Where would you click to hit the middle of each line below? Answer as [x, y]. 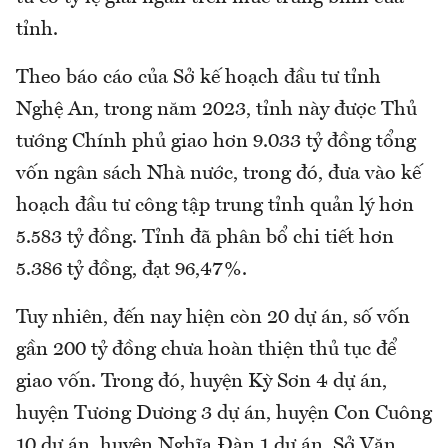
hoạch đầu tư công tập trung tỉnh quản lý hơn [215, 206]
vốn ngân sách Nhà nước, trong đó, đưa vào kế [218, 174]
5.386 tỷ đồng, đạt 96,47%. [131, 270]
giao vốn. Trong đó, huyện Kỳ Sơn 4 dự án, [201, 382]
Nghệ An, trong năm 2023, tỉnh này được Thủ [216, 110]
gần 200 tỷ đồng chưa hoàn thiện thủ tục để [206, 350]
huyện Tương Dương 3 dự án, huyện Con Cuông [224, 414]
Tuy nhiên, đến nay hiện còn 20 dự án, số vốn [213, 318]
